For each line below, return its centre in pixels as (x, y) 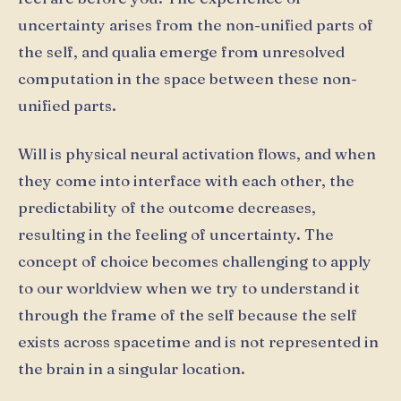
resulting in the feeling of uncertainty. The (176, 234)
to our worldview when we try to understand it (189, 287)
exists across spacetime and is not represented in (198, 341)
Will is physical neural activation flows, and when (197, 153)
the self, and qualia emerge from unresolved (181, 52)
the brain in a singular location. (132, 368)
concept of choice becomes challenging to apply (195, 260)
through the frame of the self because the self (188, 314)
